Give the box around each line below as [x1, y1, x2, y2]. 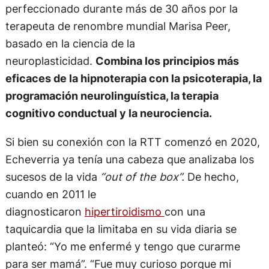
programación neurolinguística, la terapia [5, 89, 219, 103]
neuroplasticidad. [5, 54, 95, 68]
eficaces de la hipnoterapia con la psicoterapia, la [5, 71, 262, 85]
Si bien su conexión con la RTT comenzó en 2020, [5, 134, 260, 148]
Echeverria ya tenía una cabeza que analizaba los [5, 152, 254, 166]
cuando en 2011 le [5, 187, 96, 201]
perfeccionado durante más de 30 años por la [5, 2, 238, 16]
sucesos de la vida [5, 169, 100, 183]
